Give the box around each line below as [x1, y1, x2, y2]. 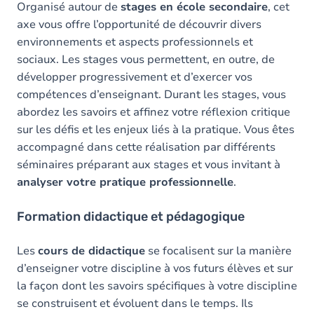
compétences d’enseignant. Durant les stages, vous [17, 86, 286, 102]
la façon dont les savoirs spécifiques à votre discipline [17, 278, 297, 294]
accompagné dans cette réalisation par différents [17, 139, 275, 155]
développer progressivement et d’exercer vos [17, 69, 252, 85]
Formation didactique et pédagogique [17, 208, 245, 224]
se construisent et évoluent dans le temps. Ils [17, 295, 253, 311]
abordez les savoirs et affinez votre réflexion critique [17, 104, 290, 120]
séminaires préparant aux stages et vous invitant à [17, 156, 280, 172]
